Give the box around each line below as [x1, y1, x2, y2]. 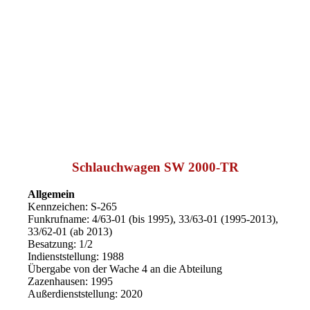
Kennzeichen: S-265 [28, 200, 118, 212]
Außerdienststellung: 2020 [28, 287, 143, 300]
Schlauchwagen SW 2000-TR [71, 160, 239, 175]
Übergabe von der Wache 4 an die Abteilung [28, 262, 223, 275]
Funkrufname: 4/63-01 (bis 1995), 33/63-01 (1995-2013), [28, 212, 279, 225]
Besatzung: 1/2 [28, 237, 93, 250]
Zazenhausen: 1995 [28, 275, 113, 287]
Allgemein [28, 188, 75, 200]
